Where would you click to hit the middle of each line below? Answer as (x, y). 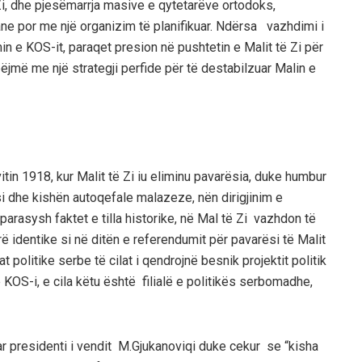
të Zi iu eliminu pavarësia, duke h (198, 176)
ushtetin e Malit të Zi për (254, 47)
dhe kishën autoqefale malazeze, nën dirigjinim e (145, 197)
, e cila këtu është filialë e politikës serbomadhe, (175, 281)
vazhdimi (292, 26)
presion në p (150, 47)
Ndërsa (240, 26)
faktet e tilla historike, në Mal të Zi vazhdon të (185, 218)
